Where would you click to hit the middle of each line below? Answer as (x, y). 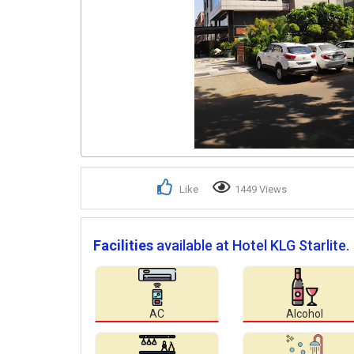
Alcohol (305, 314)
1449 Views (261, 190)
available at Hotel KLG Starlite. (253, 246)
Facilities (123, 246)
